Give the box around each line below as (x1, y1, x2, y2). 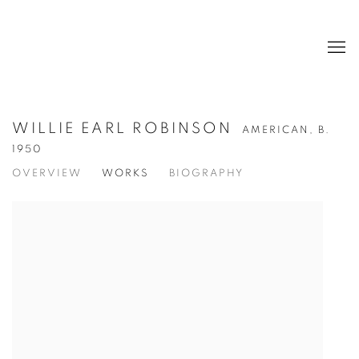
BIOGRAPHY (169, 168, 244, 179)
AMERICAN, (241, 125, 318, 135)
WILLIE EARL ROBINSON (12, 121, 238, 136)
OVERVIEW (12, 168, 82, 179)
